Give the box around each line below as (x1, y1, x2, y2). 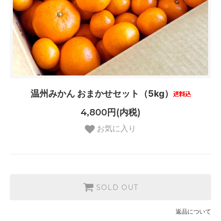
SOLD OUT (96, 183, 138, 192)
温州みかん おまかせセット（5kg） (30, 88, 173, 99)
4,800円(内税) (80, 107, 141, 118)
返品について (176, 207, 211, 215)
